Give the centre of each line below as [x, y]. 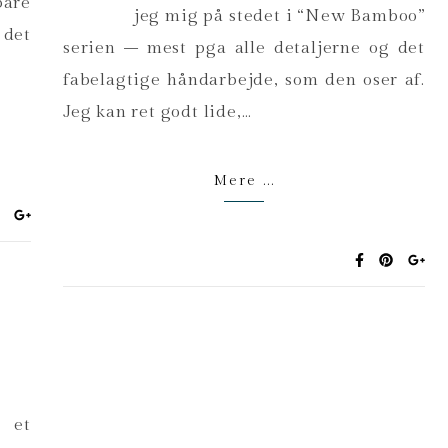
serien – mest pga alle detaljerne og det [244, 48]
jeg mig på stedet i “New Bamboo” [279, 16]
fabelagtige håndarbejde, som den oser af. [244, 80]
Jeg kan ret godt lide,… [157, 112]
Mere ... [244, 181]
